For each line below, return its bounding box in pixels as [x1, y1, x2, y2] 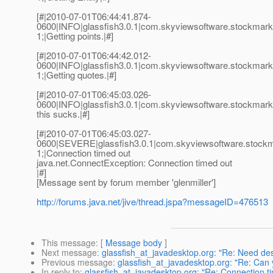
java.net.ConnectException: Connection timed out [37, 156, 232, 169]
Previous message [41, 256, 113, 269]
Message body [105, 236, 162, 249]
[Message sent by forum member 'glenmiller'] [37, 175, 216, 189]
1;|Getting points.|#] [37, 29, 113, 43]
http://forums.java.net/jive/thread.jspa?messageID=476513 [37, 195, 268, 208]
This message [41, 236, 96, 249]
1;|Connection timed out [37, 146, 130, 160]
